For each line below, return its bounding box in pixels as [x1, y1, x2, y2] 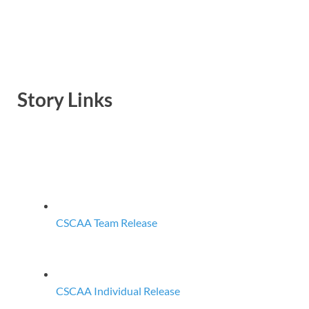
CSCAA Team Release [56, 215, 157, 229]
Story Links [17, 87, 112, 111]
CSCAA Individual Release [56, 283, 180, 297]
